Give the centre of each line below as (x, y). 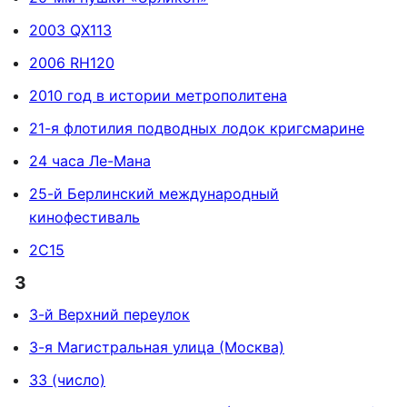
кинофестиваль (84, 218)
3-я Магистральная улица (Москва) (157, 347)
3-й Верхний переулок (109, 315)
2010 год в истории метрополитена (158, 96)
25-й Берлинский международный (154, 194)
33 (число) (67, 380)
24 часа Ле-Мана (90, 161)
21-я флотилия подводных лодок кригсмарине (197, 129)
